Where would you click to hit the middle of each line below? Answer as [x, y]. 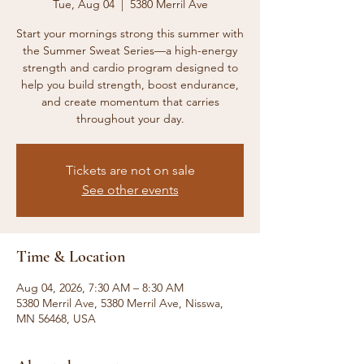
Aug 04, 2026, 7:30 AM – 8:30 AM [100, 288]
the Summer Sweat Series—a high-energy [130, 50]
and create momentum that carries [130, 102]
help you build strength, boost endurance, [130, 84]
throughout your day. [130, 119]
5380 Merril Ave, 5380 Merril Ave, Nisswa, [120, 303]
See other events [130, 190]
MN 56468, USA [56, 318]
